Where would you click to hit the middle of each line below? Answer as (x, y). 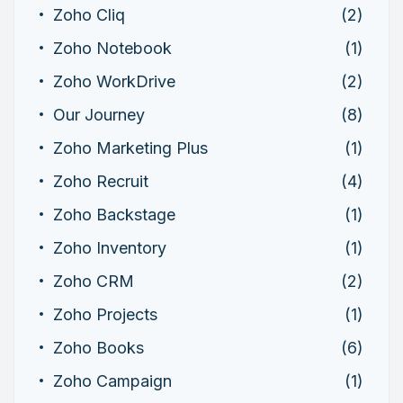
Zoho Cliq (89, 14)
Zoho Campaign (112, 381)
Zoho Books (99, 347)
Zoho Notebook (112, 48)
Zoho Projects (105, 314)
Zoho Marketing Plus (130, 148)
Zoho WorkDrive (114, 81)
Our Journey (99, 114)
